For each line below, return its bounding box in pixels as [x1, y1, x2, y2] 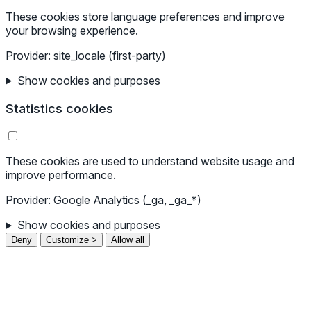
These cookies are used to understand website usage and [6, 154, 294, 169]
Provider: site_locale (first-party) [6, 48, 166, 62]
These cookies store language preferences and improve [6, 9, 285, 24]
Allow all [111, 235, 144, 246]
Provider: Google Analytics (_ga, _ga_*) [6, 193, 201, 208]
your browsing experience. [6, 23, 138, 37]
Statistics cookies [6, 100, 113, 117]
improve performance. [6, 168, 116, 183]
